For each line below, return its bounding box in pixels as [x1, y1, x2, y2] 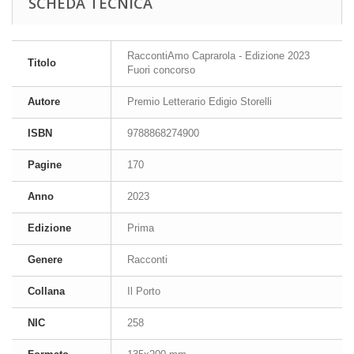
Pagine [28, 159, 62, 171]
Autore [28, 96, 60, 108]
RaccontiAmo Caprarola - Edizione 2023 [127, 50, 310, 62]
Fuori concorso [127, 64, 195, 77]
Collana [28, 285, 65, 298]
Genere [28, 254, 62, 266]
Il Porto [127, 285, 160, 298]
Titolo [28, 57, 56, 70]
